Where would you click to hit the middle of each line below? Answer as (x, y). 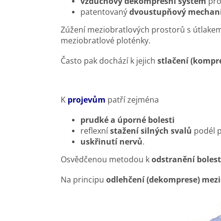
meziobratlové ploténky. (106, 40)
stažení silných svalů (151, 130)
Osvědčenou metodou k (106, 159)
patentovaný (105, 12)
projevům (87, 99)
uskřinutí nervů (111, 141)
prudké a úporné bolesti (128, 120)
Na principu (83, 179)
